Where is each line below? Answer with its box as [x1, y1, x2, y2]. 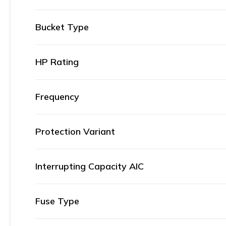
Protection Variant [35, 126, 115, 137]
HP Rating [35, 56, 79, 68]
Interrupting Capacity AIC [35, 160, 144, 172]
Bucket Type [35, 21, 89, 33]
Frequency [35, 91, 79, 102]
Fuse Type [35, 195, 79, 207]
